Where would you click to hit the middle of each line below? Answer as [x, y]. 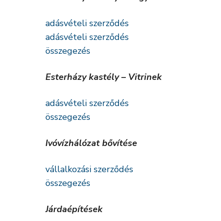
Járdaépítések [74, 209]
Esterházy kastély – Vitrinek [104, 77]
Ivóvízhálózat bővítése [91, 143]
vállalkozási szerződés [89, 169]
